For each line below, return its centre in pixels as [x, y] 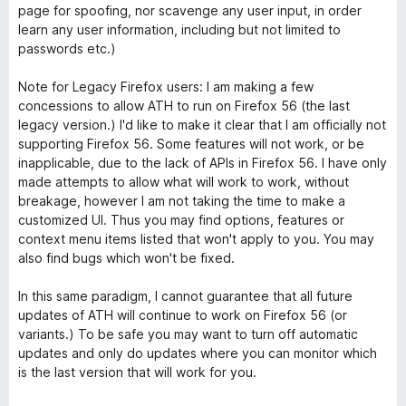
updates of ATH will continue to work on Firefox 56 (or [183, 315]
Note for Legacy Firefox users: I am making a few [166, 87]
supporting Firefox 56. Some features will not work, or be [191, 144]
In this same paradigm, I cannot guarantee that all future [185, 296]
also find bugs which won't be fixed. [126, 258]
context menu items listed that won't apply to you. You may [196, 239]
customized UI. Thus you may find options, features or [181, 220]
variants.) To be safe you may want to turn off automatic [188, 334]
